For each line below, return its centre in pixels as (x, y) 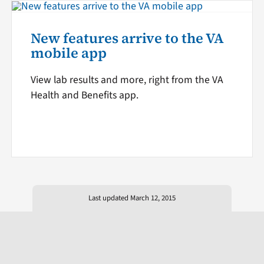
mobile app (68, 53)
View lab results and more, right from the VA (127, 80)
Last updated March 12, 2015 (132, 198)
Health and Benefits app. (84, 95)
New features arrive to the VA (127, 38)
